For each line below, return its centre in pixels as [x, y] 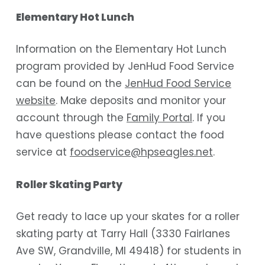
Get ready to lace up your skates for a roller [127, 217]
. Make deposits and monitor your [140, 101]
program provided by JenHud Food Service [125, 67]
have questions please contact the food [120, 135]
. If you [209, 118]
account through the [71, 118]
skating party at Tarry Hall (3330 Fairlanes [123, 234]
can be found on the [70, 84]
